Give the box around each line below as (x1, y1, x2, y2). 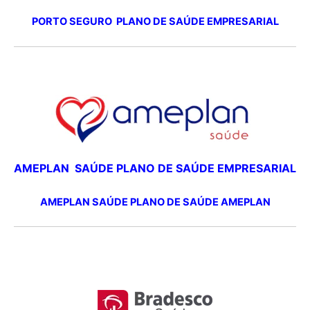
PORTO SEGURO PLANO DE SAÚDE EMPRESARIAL (31, 15, 279, 28)
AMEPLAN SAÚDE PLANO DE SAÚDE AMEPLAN (39, 195, 271, 208)
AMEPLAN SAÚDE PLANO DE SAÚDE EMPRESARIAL (14, 161, 296, 176)
